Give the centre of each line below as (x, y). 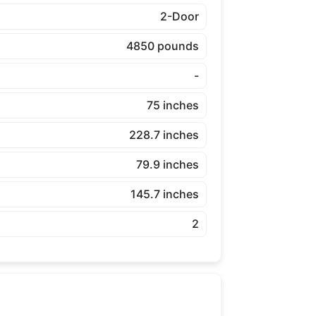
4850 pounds (162, 45)
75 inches (172, 105)
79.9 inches (167, 164)
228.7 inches (164, 134)
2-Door (179, 16)
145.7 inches (164, 194)
